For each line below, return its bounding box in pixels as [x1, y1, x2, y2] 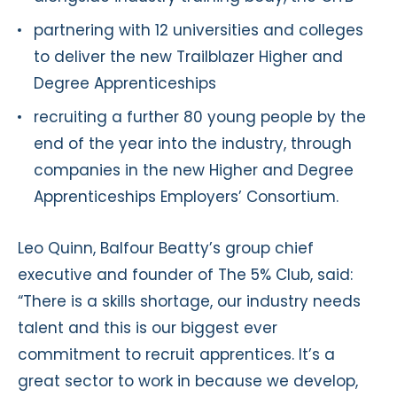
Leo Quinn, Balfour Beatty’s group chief [18, 237, 314, 259]
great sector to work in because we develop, [18, 370, 358, 392]
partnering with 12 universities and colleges [34, 19, 363, 41]
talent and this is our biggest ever [18, 316, 277, 339]
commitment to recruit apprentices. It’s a [18, 343, 335, 365]
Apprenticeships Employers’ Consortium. [34, 185, 339, 207]
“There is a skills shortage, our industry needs [18, 290, 361, 312]
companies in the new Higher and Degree [34, 159, 354, 181]
